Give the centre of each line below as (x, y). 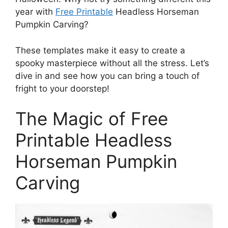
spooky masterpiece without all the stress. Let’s (112, 63)
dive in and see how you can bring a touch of (107, 76)
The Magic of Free (92, 119)
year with (35, 12)
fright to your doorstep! (62, 88)
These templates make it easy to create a (100, 50)
